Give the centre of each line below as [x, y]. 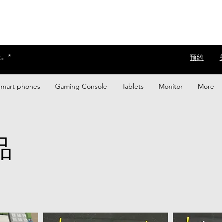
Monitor [171, 86]
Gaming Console [81, 86]
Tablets [133, 86]
